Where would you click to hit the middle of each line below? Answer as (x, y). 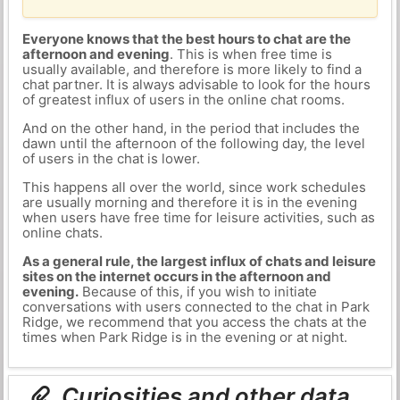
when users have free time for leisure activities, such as (198, 217)
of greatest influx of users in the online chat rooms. (183, 100)
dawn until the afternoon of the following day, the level (193, 143)
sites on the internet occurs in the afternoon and (176, 276)
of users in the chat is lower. (111, 158)
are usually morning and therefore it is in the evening (189, 202)
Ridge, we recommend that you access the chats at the (194, 322)
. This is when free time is (250, 54)
